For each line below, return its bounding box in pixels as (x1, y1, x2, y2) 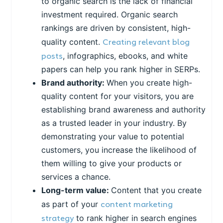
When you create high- (107, 78, 193, 88)
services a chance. (41, 172, 111, 182)
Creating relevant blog (103, 36, 190, 47)
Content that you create (111, 185, 202, 196)
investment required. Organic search (41, 9, 178, 20)
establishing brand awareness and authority (41, 105, 206, 115)
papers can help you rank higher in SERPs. (41, 64, 201, 75)
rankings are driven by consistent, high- (41, 23, 191, 33)
